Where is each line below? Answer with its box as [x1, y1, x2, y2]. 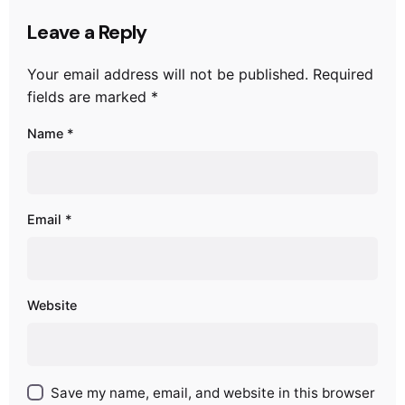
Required [313, 64, 373, 83]
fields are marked [27, 87, 151, 106]
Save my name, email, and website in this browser [51, 383, 376, 401]
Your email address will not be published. [27, 64, 308, 83]
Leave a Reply [27, 19, 147, 45]
